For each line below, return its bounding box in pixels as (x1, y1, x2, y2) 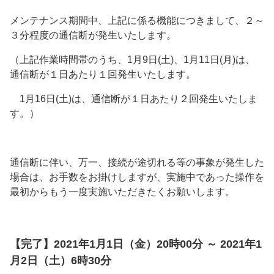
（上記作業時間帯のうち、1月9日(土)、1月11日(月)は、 (10, 54, 255, 65)
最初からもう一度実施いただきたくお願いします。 (10, 187, 235, 198)
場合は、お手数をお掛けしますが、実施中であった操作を (10, 172, 264, 183)
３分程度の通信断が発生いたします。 (10, 30, 176, 41)
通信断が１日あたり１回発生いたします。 (10, 69, 196, 80)
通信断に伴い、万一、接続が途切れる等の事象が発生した (10, 157, 264, 168)
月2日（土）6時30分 (10, 254, 111, 267)
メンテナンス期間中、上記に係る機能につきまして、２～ (10, 15, 264, 26)
